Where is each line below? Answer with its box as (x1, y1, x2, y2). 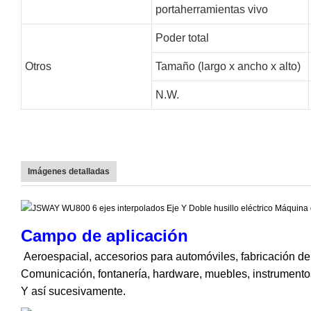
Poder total (155, 31, 209, 44)
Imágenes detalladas (28, 166, 110, 176)
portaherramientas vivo (155, 3, 268, 15)
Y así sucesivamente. (21, 285, 126, 297)
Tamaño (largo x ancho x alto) (155, 60, 301, 72)
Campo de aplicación (21, 226, 188, 245)
